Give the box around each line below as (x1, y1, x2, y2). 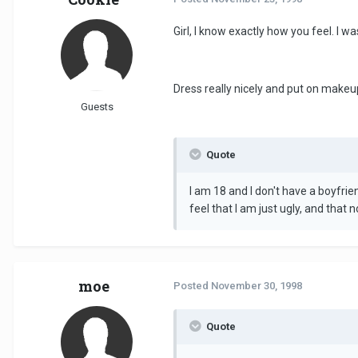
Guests (80, 101, 113, 113)
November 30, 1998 (211, 280, 302, 292)
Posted (173, 280, 211, 292)
